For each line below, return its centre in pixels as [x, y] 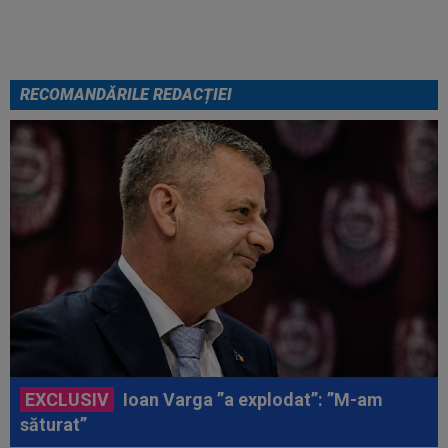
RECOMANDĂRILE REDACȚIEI [126, 94]
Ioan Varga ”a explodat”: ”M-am [251, 399]
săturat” [53, 424]
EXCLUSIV [67, 399]
